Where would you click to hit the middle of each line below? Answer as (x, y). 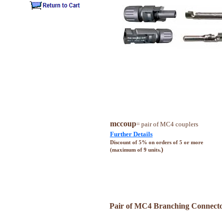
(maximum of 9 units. (135, 150)
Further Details (131, 134)
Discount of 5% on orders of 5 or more (156, 142)
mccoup (123, 123)
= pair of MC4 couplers (167, 124)
